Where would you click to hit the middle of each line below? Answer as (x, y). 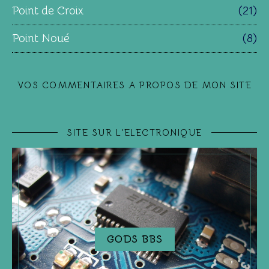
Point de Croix (48, 11)
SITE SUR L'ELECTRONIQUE (134, 132)
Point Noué (41, 38)
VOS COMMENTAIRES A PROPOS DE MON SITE (134, 85)
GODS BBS (134, 239)
